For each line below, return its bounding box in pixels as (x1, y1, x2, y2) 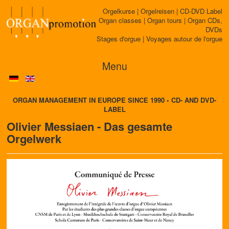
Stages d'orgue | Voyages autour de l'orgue (97, 34, 222, 43)
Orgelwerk (7, 130, 61, 147)
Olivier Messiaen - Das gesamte (7, 118, 172, 134)
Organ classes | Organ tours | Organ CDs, (99, 15, 222, 25)
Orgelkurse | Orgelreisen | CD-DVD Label (103, 6, 222, 16)
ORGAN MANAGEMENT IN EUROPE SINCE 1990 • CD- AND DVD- (13, 95, 216, 105)
